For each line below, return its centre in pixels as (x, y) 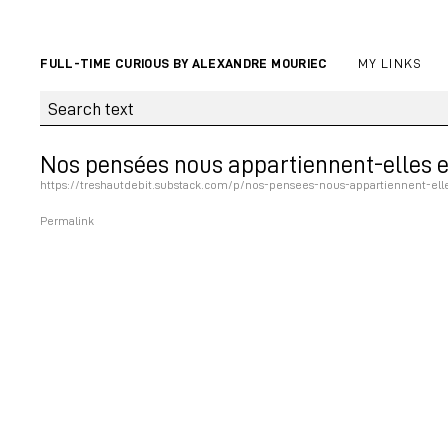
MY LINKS (390, 63)
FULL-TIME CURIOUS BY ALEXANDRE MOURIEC (184, 63)
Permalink (67, 221)
